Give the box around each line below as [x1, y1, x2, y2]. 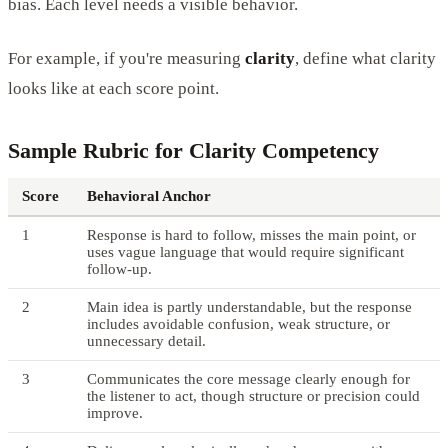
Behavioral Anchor [87, 187, 211, 204]
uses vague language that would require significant [87, 243, 404, 260]
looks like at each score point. [8, 78, 219, 98]
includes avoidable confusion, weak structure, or [87, 315, 390, 332]
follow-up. [87, 260, 152, 277]
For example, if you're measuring [8, 48, 245, 68]
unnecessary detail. [87, 332, 206, 349]
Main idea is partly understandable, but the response [87, 298, 412, 315]
